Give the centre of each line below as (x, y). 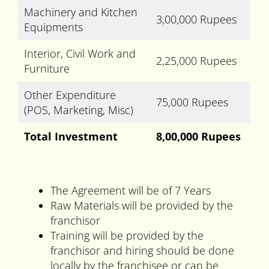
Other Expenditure (70, 95)
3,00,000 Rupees (196, 20)
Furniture (47, 69)
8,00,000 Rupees (198, 137)
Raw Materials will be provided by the (142, 206)
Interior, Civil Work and (80, 54)
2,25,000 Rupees (196, 61)
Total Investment (71, 137)
